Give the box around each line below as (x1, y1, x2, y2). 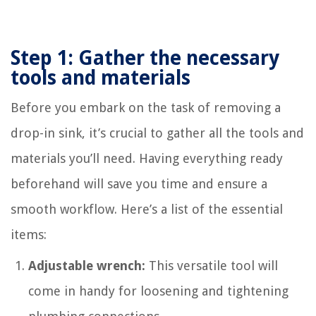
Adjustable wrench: (28, 257, 145, 273)
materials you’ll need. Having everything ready (11, 150, 283, 166)
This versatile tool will (145, 257, 278, 273)
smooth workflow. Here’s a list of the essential (11, 201, 283, 217)
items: (11, 226, 47, 242)
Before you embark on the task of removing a (11, 99, 281, 115)
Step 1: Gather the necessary (11, 46, 279, 70)
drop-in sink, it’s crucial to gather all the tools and (11, 125, 304, 140)
